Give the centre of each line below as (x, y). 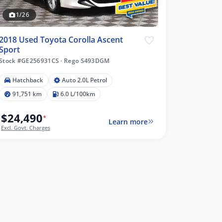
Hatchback (28, 80)
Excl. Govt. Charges (26, 127)
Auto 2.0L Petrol (84, 80)
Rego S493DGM (86, 60)
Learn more (128, 121)
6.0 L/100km (78, 94)
